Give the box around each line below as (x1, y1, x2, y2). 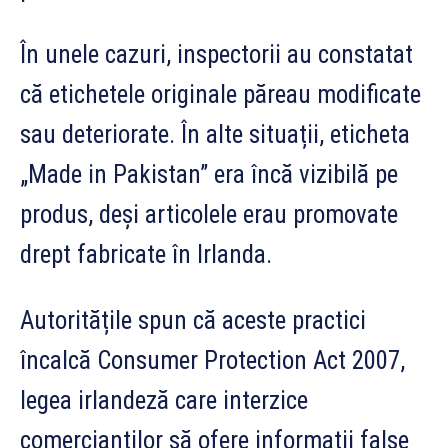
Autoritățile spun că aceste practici (20, 305, 366, 335)
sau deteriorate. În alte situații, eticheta (20, 119, 410, 149)
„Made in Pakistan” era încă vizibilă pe (20, 159, 398, 189)
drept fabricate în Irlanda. (20, 239, 272, 269)
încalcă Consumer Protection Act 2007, (20, 345, 405, 375)
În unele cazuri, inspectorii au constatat (20, 39, 413, 69)
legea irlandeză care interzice (20, 385, 308, 415)
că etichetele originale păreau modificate (20, 79, 421, 109)
